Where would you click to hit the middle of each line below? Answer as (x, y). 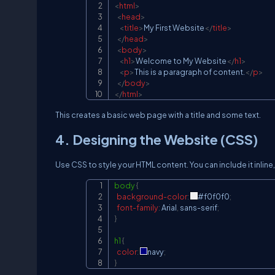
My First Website (174, 28)
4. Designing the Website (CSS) (157, 139)
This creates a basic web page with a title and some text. (158, 115)
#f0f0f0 (213, 196)
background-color (152, 196)
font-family (137, 207)
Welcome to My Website (181, 61)
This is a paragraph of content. (190, 72)
